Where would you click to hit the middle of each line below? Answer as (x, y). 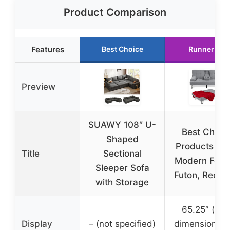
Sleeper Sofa (122, 168)
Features (47, 49)
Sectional (122, 153)
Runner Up (207, 49)
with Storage (122, 182)
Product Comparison (115, 12)
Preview (39, 87)
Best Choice (122, 49)
